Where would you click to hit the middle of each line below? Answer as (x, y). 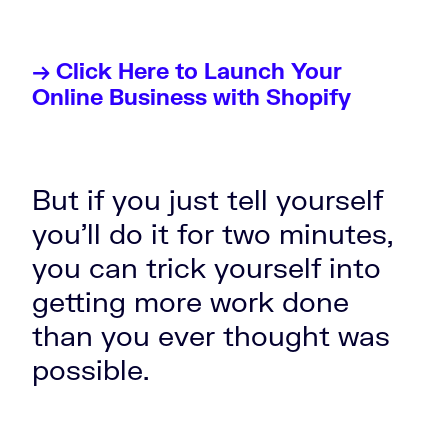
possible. (94, 369)
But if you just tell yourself (207, 199)
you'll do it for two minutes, (212, 233)
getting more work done (190, 301)
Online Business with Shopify (191, 97)
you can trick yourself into (206, 267)
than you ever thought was (211, 335)
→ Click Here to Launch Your (187, 71)
